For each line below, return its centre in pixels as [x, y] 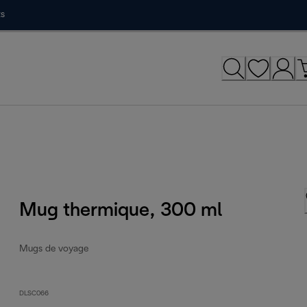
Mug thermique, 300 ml [121, 211]
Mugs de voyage [54, 249]
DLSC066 [34, 293]
